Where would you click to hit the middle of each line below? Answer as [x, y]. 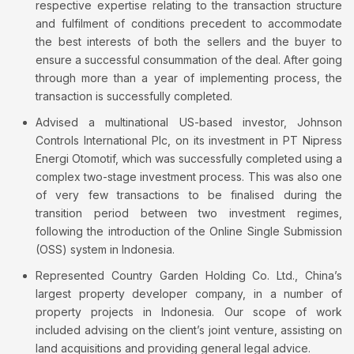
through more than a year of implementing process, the [189, 78]
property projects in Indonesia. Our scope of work [189, 312]
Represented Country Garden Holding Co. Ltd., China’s [189, 276]
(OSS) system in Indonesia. [105, 250]
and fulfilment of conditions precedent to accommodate [189, 24]
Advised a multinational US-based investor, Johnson [189, 122]
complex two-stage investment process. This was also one [189, 177]
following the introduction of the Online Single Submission [189, 232]
